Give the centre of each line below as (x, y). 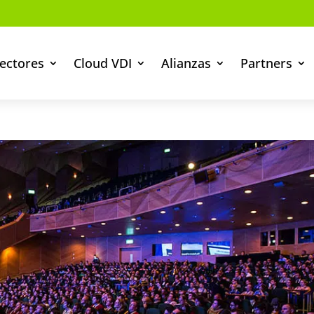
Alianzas (186, 63)
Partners (267, 63)
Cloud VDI (103, 63)
